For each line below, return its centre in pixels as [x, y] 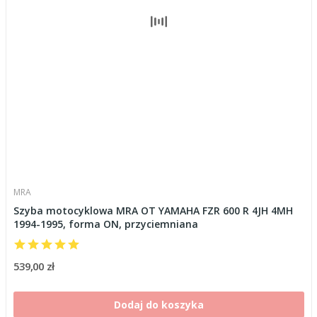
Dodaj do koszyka [158, 304]
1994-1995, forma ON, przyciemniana [105, 224]
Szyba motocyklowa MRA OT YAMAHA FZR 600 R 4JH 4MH [153, 210]
